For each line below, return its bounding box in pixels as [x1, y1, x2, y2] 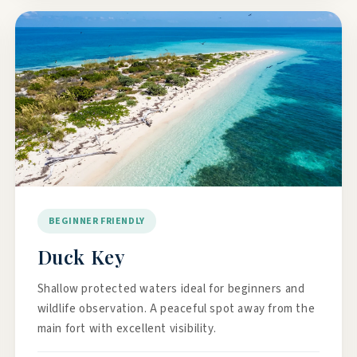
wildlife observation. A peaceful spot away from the [37, 300, 316, 317]
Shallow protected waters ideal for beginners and [37, 280, 305, 297]
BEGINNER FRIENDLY [48, 214, 145, 228]
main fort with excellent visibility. [37, 320, 217, 337]
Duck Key [37, 244, 126, 269]
